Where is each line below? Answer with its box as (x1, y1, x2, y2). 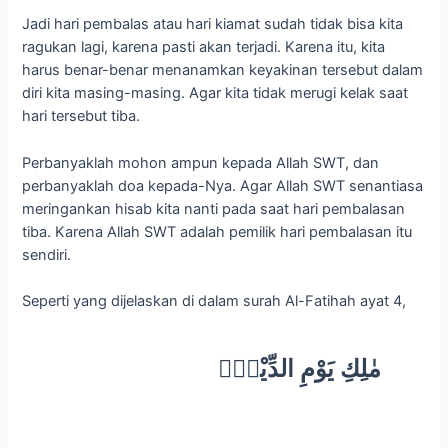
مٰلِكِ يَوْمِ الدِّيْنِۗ (218, 353, 382, 383)
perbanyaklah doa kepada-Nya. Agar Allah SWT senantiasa (22, 176, 424, 195)
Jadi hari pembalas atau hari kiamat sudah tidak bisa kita (22, 15, 404, 34)
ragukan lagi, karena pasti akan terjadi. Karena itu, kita (22, 38, 386, 57)
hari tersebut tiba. (22, 107, 141, 126)
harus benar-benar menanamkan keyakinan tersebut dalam (22, 61, 424, 80)
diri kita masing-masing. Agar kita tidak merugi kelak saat (22, 84, 409, 103)
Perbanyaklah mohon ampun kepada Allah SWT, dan (22, 153, 380, 172)
